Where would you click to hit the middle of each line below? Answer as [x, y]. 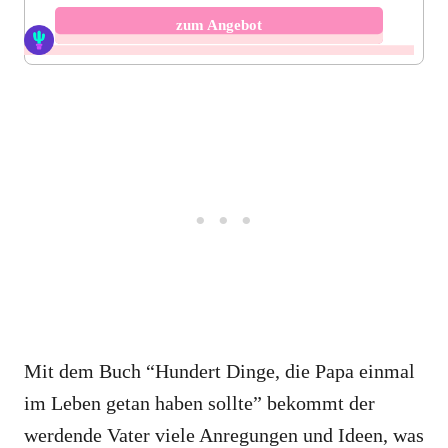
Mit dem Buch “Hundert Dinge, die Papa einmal [219, 370]
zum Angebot [219, 24]
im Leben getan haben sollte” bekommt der [199, 402]
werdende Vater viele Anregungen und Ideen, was [224, 434]
